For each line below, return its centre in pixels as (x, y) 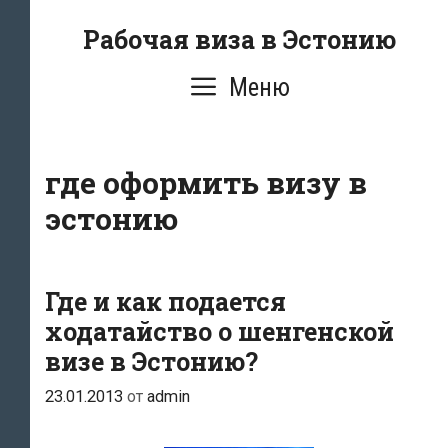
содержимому (90, 68)
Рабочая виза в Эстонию (239, 39)
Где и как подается (165, 301)
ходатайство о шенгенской (219, 331)
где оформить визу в (206, 182)
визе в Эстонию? (151, 361)
